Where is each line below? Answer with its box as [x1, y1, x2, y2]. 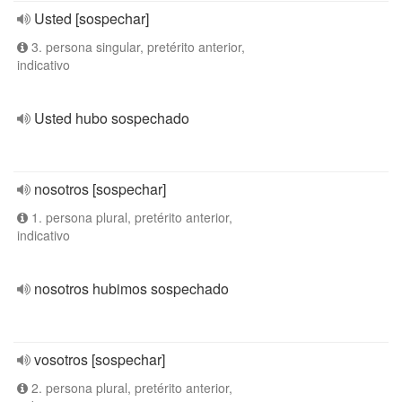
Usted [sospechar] [34, 8, 149, 29]
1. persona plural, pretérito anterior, [28, 208, 232, 226]
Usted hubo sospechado [34, 108, 189, 128]
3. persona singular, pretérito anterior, [28, 38, 245, 56]
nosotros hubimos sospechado [34, 278, 229, 299]
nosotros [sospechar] [34, 179, 166, 199]
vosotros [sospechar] [34, 349, 165, 370]
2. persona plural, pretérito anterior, [28, 379, 232, 397]
